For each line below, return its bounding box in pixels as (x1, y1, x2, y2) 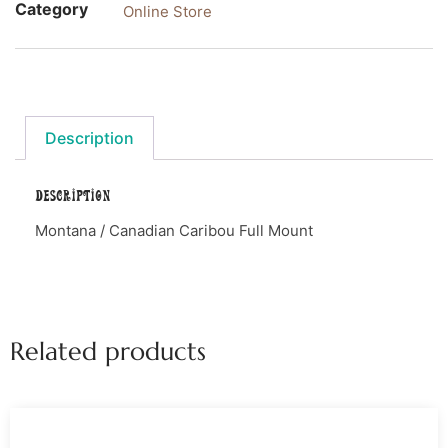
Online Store (123, 2, 212, 21)
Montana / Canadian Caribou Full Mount (35, 220, 313, 240)
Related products (10, 335, 206, 367)
